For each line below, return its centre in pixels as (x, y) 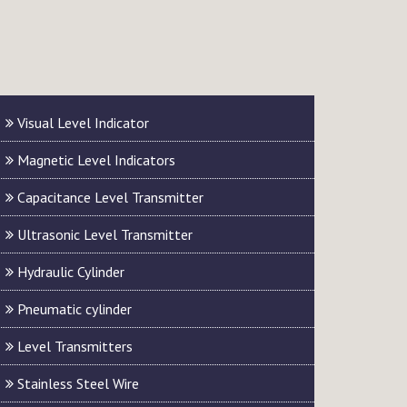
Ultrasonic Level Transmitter (103, 234)
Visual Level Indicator (81, 123)
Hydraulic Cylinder (69, 272)
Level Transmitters (73, 346)
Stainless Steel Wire (76, 383)
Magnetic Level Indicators (94, 160)
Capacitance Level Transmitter (109, 197)
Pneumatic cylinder (73, 309)
